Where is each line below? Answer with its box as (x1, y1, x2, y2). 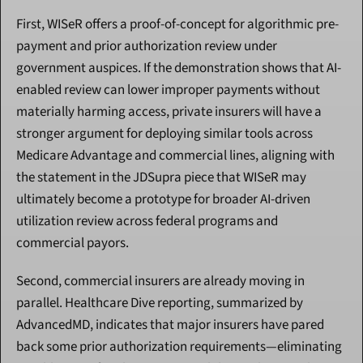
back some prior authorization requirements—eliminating (16, 337, 342, 357)
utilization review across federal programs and (16, 211, 278, 232)
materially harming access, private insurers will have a (16, 102, 322, 122)
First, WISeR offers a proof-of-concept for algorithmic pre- (16, 15, 339, 35)
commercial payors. (16, 233, 129, 254)
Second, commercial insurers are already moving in (16, 271, 305, 292)
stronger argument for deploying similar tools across (16, 124, 313, 144)
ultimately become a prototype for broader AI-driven (16, 190, 310, 210)
